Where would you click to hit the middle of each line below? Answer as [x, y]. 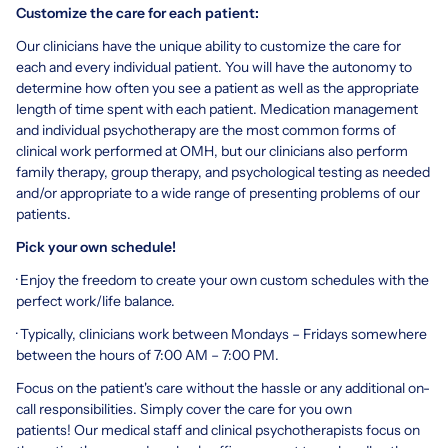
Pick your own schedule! [96, 246]
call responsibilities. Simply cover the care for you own [184, 408]
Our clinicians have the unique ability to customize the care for [208, 45]
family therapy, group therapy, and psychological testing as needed [223, 171]
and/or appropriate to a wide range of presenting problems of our [218, 192]
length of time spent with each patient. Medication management [217, 108]
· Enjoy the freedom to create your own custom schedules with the [222, 279]
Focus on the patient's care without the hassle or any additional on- [223, 387]
